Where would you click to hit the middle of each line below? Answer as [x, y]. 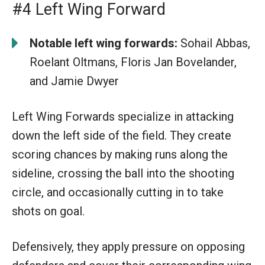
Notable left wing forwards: [104, 43]
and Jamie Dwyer [74, 81]
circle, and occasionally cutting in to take [118, 192]
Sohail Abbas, [214, 43]
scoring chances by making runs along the [120, 154]
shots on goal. [48, 211]
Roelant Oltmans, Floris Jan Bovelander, [133, 62]
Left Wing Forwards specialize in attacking [123, 116]
